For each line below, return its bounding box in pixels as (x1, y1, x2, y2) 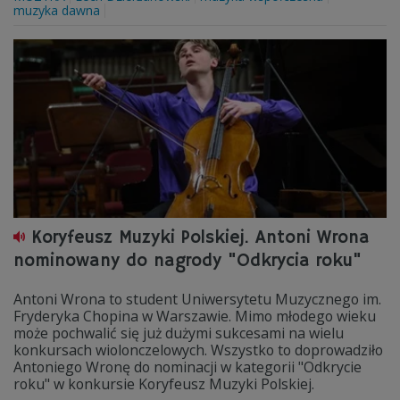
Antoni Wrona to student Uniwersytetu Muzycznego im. (13, 289, 381, 309)
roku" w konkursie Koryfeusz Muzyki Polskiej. (13, 374, 314, 394)
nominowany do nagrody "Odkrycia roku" (13, 250, 362, 272)
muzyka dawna (13, 2, 100, 19)
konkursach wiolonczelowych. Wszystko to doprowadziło (13, 340, 383, 360)
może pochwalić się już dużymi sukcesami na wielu (13, 323, 344, 343)
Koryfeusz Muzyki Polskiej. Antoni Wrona (31, 227, 370, 249)
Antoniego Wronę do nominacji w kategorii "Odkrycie (13, 357, 362, 377)
